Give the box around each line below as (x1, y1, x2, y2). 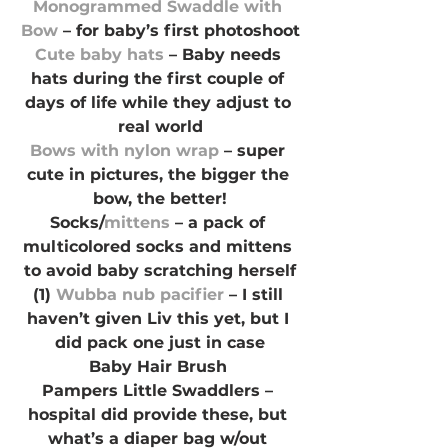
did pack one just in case (55, 333, 265, 353)
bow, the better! (93, 189, 227, 209)
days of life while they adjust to (24, 93, 296, 113)
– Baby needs (163, 45, 286, 65)
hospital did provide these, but (28, 405, 292, 425)
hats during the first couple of (31, 69, 289, 89)
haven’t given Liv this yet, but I (26, 309, 294, 329)
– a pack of (170, 213, 270, 233)
